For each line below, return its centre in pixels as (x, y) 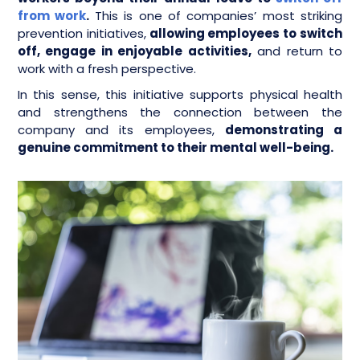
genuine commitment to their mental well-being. (176, 147)
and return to (297, 51)
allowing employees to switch (244, 33)
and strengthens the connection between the (180, 112)
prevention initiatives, (82, 33)
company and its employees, (121, 130)
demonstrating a (284, 130)
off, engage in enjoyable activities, (135, 51)
